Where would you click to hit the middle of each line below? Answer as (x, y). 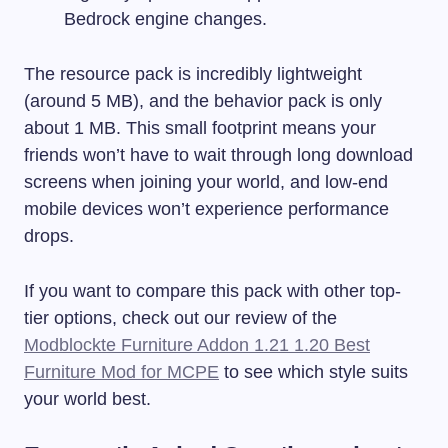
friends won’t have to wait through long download (218, 155)
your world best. (87, 399)
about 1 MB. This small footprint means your (200, 128)
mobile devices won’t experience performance (206, 209)
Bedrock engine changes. (165, 19)
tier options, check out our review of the (180, 318)
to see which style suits (313, 372)
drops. (49, 236)
